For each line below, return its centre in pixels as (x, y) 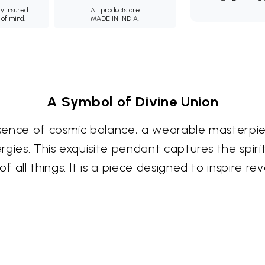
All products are (115, 10)
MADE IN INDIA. (115, 18)
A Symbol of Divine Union (132, 101)
